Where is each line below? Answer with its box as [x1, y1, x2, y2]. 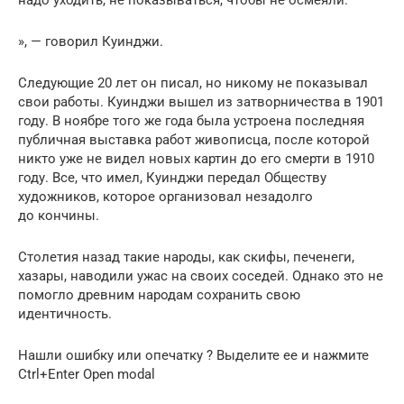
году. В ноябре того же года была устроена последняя [18, 113, 364, 129]
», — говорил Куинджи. [18, 33, 163, 50]
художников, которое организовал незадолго [18, 188, 313, 205]
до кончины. [18, 207, 99, 224]
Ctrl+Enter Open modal [18, 366, 155, 382]
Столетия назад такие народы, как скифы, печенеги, [18, 249, 354, 265]
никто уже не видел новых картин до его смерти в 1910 [18, 151, 374, 167]
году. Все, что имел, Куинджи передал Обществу [18, 170, 326, 186]
